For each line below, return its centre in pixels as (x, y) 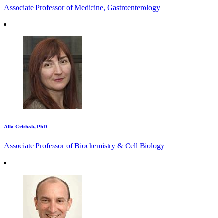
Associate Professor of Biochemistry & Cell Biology (84, 146)
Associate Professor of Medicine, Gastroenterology (82, 8)
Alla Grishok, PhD (26, 127)
